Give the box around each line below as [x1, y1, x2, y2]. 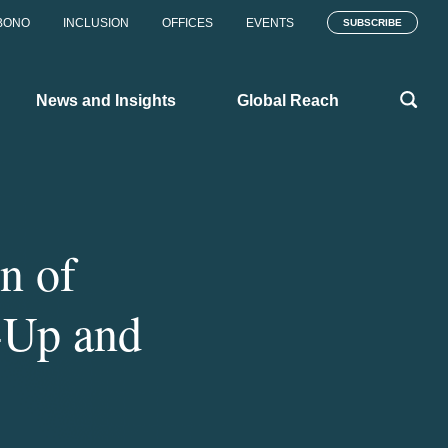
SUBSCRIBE [343, 17, 402, 28]
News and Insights [36, 91, 176, 109]
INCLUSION [63, 16, 129, 30]
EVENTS [246, 16, 294, 30]
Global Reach [237, 91, 339, 109]
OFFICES [162, 16, 213, 30]
